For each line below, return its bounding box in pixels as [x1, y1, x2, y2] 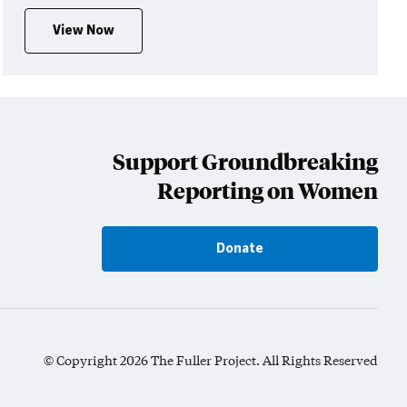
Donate [216, 241, 263, 257]
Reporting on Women [157, 176, 378, 205]
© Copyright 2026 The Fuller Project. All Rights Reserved [44, 352, 378, 369]
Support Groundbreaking [113, 147, 378, 176]
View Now [53, 23, 114, 39]
